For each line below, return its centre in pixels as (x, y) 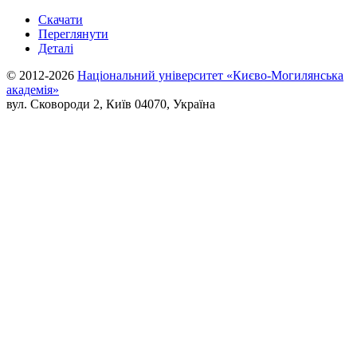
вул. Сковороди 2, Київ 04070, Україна (111, 104)
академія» (33, 90)
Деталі (56, 49)
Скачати (61, 20)
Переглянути (73, 34)
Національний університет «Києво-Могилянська (210, 76)
